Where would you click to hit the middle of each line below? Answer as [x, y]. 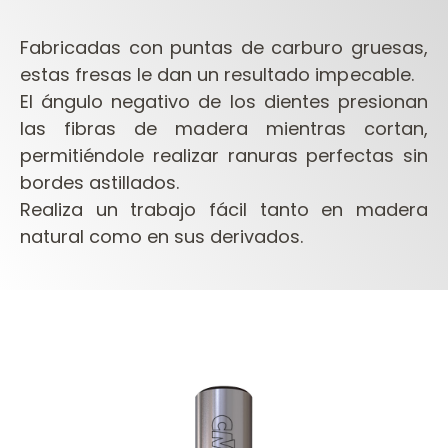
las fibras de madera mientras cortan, [224, 129]
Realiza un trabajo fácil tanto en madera [224, 210]
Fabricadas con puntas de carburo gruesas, [224, 48]
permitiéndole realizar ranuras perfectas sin [224, 156]
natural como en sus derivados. [162, 237]
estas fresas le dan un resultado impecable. [217, 75]
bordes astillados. [100, 183]
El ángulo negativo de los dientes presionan [224, 102]
